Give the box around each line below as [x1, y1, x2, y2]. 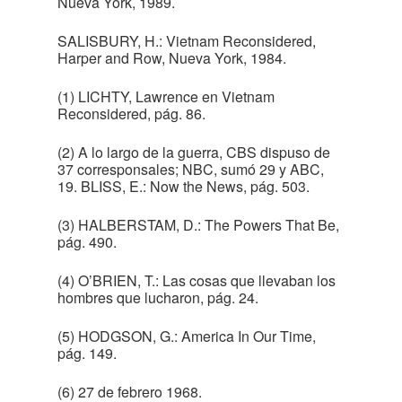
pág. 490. [57, 232, 117, 252]
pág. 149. [57, 343, 117, 363]
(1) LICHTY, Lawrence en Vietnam [57, 86, 275, 107]
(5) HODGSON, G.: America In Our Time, [57, 326, 316, 346]
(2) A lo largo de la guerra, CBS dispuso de [57, 142, 330, 162]
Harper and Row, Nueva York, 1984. [57, 48, 286, 68]
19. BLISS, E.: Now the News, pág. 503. [57, 176, 310, 197]
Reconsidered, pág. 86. [57, 103, 205, 124]
